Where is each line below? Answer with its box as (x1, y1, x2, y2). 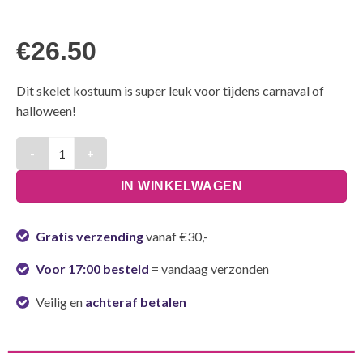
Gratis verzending (36, 228, 143, 244)
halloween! (16, 102, 76, 118)
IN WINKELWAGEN (120, 178, 243, 193)
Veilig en (33, 294, 85, 310)
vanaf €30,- (143, 228, 208, 244)
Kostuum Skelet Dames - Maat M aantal (15, 139, 233, 153)
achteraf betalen (85, 294, 186, 310)
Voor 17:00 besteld (36, 261, 149, 277)
